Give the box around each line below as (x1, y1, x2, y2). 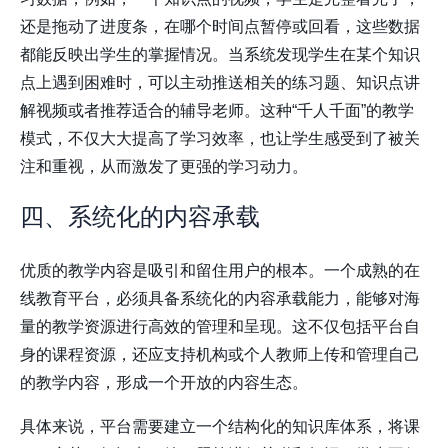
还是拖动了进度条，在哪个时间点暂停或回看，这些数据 (20, 18, 420, 36)
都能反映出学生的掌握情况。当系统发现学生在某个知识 (20, 46, 420, 64)
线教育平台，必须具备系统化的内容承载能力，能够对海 (20, 290, 420, 308)
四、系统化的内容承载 (20, 203, 260, 231)
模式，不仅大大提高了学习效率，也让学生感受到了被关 (20, 130, 420, 148)
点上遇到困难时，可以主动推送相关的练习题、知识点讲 (20, 74, 420, 92)
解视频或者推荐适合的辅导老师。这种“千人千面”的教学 (20, 102, 414, 120)
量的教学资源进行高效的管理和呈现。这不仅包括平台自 (20, 318, 420, 336)
